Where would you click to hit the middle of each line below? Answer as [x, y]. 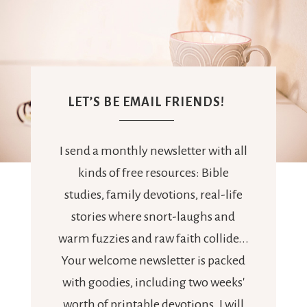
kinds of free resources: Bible [153, 173]
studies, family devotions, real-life [153, 195]
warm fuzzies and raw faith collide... [153, 239]
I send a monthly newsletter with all [153, 151]
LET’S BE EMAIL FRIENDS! [147, 102]
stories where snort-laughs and [153, 217]
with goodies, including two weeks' [153, 283]
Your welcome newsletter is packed [153, 261]
